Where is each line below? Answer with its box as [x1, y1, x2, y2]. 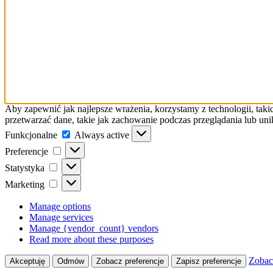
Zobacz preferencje [96, 256, 164, 266]
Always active [74, 129, 132, 140]
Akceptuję [10, 256, 45, 266]
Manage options [29, 200, 91, 211]
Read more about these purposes [29, 233, 154, 244]
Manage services [29, 211, 93, 222]
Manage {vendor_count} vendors [29, 222, 158, 233]
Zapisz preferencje [176, 256, 241, 266]
